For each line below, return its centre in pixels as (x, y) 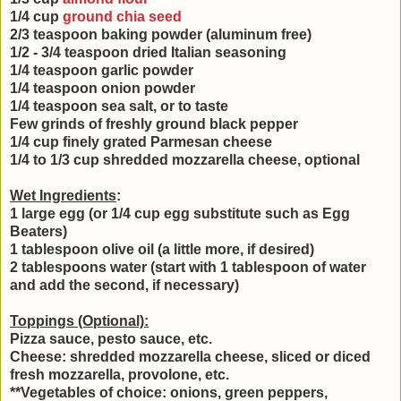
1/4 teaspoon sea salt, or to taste (119, 107)
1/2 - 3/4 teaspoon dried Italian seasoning (148, 53)
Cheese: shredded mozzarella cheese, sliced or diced (190, 357)
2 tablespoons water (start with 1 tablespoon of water (188, 268)
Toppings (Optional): (79, 321)
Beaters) (38, 232)
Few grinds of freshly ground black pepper (154, 124)
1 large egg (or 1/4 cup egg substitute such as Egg (180, 214)
